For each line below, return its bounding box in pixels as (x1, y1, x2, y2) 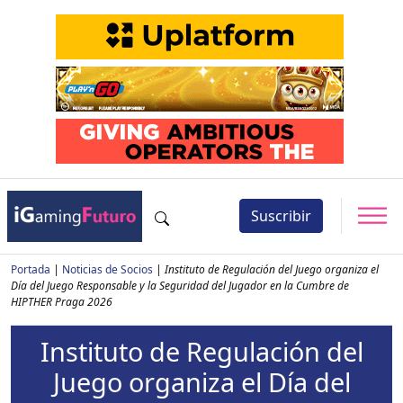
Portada (11, 261, 50, 277)
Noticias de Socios (62, 261, 153, 277)
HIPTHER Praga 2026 (11, 293, 112, 309)
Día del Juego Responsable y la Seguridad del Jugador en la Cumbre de (11, 277, 349, 293)
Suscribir (251, 206, 311, 227)
